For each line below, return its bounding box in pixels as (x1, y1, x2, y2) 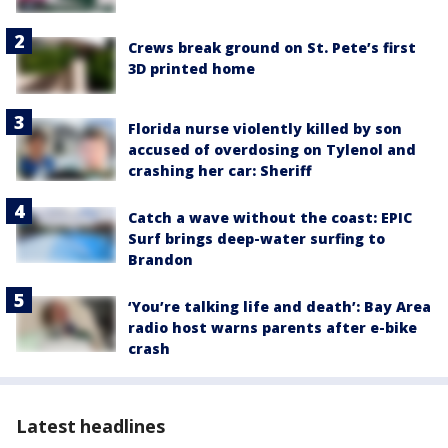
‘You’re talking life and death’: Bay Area (128, 296, 431, 316)
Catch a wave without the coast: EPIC (128, 207, 412, 227)
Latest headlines (16, 413, 165, 438)
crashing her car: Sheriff (128, 160, 312, 180)
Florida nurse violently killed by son (128, 118, 402, 138)
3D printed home (128, 59, 255, 79)
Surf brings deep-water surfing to (128, 228, 385, 248)
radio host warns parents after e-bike (128, 317, 417, 337)
